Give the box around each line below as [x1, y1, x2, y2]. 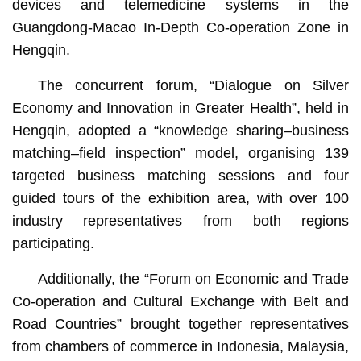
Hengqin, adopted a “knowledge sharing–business [11, 122, 350, 139]
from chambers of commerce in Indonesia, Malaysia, [11, 338, 350, 355]
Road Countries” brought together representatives [11, 315, 350, 332]
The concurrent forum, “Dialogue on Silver [37, 77, 350, 93]
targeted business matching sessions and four [11, 167, 350, 184]
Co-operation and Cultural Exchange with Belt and [11, 293, 350, 309]
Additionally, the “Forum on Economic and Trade [37, 270, 350, 287]
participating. [11, 234, 94, 251]
